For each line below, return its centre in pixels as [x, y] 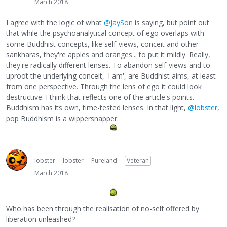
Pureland [104, 160]
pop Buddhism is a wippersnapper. [62, 118]
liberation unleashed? [41, 219]
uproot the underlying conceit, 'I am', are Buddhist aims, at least [111, 75]
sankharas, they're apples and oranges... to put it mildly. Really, [108, 54]
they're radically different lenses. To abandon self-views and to [108, 65]
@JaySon [118, 22]
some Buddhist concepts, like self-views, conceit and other [102, 44]
